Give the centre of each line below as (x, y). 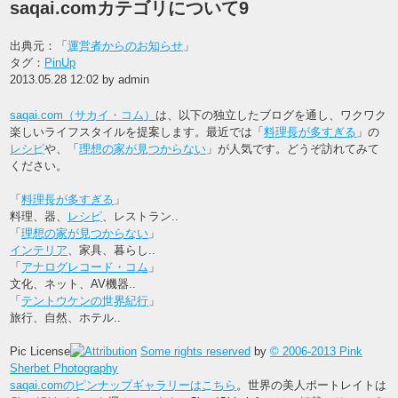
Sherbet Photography (64, 369)
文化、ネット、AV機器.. (73, 284)
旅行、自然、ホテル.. (66, 318)
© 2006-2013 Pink (317, 352)
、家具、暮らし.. (112, 251)
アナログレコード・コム (85, 267)
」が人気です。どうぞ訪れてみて (293, 149)
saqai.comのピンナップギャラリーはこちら (123, 386)
